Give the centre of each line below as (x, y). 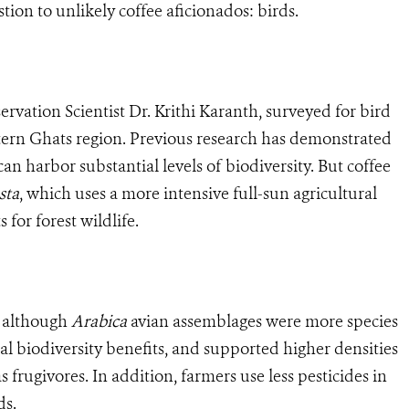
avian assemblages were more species (262, 321)
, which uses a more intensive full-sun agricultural (198, 193)
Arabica (99, 321)
